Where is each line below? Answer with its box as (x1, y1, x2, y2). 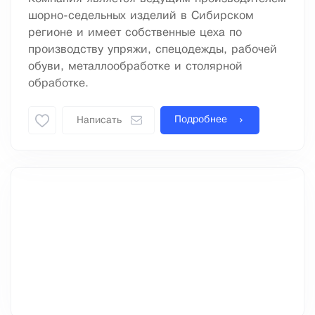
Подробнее (174, 115, 227, 125)
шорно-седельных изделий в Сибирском (28, 11, 254, 22)
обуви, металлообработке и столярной (28, 61, 243, 72)
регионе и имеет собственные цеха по (28, 27, 242, 39)
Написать (77, 116, 122, 126)
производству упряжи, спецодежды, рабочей (28, 44, 277, 56)
